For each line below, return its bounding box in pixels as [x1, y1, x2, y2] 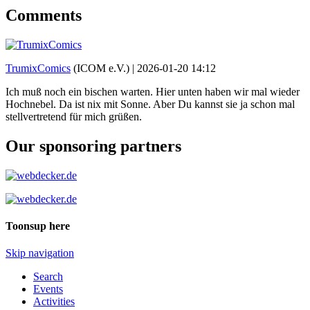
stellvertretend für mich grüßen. [6, 110, 142, 122]
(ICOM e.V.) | [71, 62, 137, 74]
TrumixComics [6, 62, 71, 74]
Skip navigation [6, 247, 74, 259]
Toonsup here [6, 219, 70, 232]
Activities [33, 295, 75, 308]
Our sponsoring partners [6, 136, 181, 155]
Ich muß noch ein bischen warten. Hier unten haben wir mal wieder [6, 85, 300, 98]
